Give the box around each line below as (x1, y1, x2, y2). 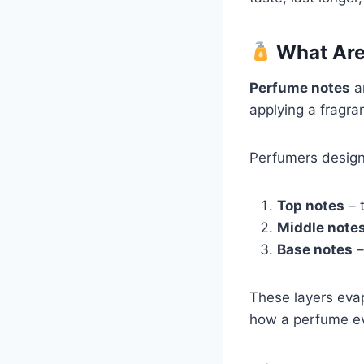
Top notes (277, 197, 344, 214)
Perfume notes (249, 79, 350, 96)
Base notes (277, 240, 353, 258)
